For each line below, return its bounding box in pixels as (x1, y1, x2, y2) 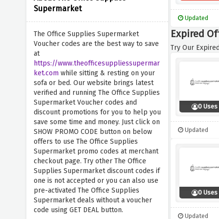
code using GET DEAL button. (33, 206, 123, 214)
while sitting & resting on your (58, 69, 155, 77)
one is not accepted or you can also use (33, 176, 158, 185)
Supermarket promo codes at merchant (33, 147, 158, 155)
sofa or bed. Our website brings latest (33, 79, 153, 87)
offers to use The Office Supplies (33, 137, 138, 146)
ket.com (33, 69, 59, 77)
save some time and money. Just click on (33, 118, 160, 126)
